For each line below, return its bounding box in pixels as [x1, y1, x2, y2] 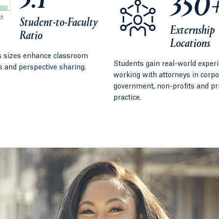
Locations [170, 38, 210, 50]
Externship [170, 25, 215, 37]
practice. [113, 94, 141, 102]
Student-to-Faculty [20, 17, 98, 29]
